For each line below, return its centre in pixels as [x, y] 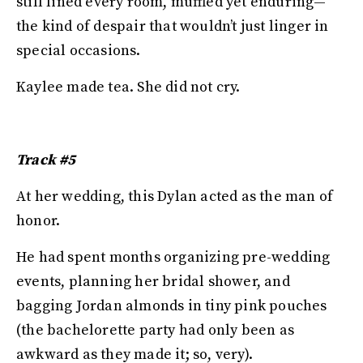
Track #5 [46, 160]
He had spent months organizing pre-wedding [173, 257]
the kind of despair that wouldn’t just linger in [173, 26]
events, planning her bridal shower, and [153, 282]
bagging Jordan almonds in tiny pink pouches [172, 306]
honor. [40, 221]
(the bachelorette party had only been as [156, 330]
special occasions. [80, 51]
